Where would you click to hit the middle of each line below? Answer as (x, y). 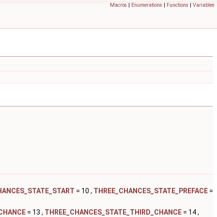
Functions (178, 5)
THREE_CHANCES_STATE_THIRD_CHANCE (113, 212)
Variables (204, 5)
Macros (118, 5)
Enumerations (147, 5)
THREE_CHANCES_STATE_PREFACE (151, 191)
